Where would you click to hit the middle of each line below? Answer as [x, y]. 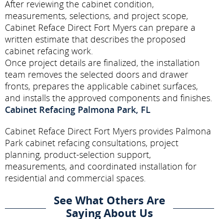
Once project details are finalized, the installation [102, 62]
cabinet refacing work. [49, 51]
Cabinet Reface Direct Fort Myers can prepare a [100, 27]
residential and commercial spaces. [75, 178]
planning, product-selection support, [78, 154]
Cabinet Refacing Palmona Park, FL [78, 109]
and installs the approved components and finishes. [109, 98]
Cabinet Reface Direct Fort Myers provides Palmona [108, 131]
